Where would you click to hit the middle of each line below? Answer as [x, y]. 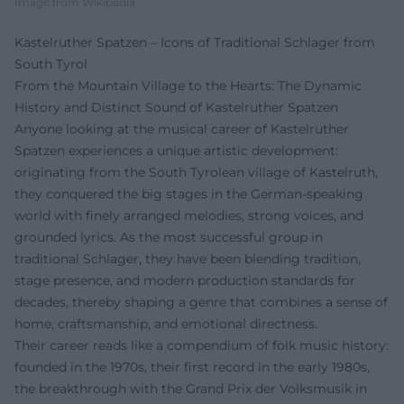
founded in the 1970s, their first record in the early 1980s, [192, 367]
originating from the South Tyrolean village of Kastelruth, [196, 173]
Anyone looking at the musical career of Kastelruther [182, 129]
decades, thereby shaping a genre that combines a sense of [201, 303]
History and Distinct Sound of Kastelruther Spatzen [176, 108]
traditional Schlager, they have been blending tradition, [188, 259]
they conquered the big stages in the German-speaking [189, 194]
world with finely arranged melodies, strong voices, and [189, 216]
